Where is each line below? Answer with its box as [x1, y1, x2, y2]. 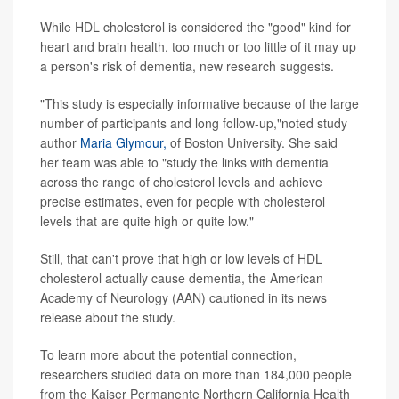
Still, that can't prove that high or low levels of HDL [40, 249, 322, 268]
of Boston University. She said [167, 134, 338, 152]
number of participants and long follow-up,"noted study [40, 114, 347, 133]
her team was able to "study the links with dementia [40, 153, 329, 172]
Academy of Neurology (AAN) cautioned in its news [40, 289, 327, 307]
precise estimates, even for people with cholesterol [40, 192, 325, 211]
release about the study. [40, 308, 175, 327]
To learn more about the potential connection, [40, 346, 297, 364]
